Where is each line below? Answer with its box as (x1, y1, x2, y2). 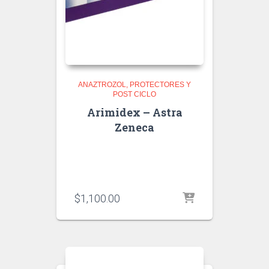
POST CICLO (113, 90, 156, 98)
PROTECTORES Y (130, 80, 191, 89)
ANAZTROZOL (78, 80, 126, 89)
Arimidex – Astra (86, 105, 183, 119)
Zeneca (115, 120, 154, 134)
